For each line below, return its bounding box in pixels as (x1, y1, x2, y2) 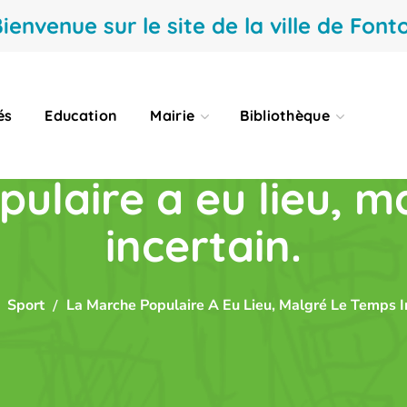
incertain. (105, 218, 302, 273)
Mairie (150, 106, 195, 124)
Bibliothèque (240, 106, 331, 124)
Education (45, 106, 118, 124)
